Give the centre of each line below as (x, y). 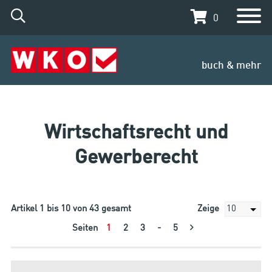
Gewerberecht (136, 158)
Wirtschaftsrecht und (136, 133)
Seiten (86, 228)
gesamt (115, 209)
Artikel (25, 209)
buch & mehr (232, 66)
